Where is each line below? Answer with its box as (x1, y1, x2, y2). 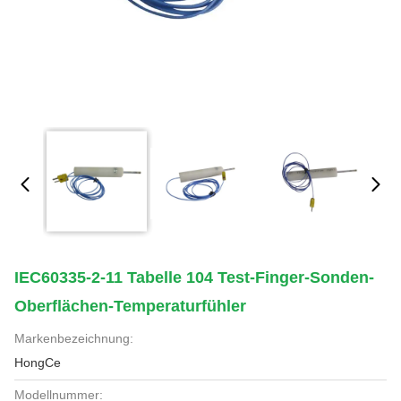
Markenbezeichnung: (14, 331, 133, 346)
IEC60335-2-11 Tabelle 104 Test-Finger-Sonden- (14, 269, 374, 286)
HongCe (14, 355, 61, 370)
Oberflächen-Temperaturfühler (14, 297, 246, 315)
